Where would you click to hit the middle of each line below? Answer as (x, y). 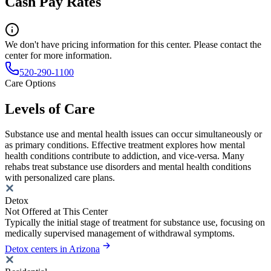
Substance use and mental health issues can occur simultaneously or (133, 134)
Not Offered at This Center (56, 212)
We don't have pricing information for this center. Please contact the (133, 44)
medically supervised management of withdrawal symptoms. (120, 233)
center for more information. (58, 55)
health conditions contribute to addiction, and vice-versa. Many (125, 156)
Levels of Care (50, 109)
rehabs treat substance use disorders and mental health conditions (128, 167)
